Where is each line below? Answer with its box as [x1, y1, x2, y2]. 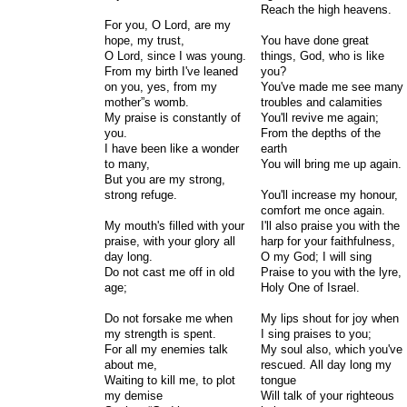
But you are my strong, [104, 173, 225, 186]
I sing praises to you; [260, 327, 372, 341]
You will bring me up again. [260, 157, 402, 171]
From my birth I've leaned [104, 65, 238, 78]
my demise [104, 389, 163, 402]
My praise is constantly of [104, 111, 241, 124]
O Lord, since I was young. [104, 49, 246, 63]
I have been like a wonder [104, 142, 239, 155]
